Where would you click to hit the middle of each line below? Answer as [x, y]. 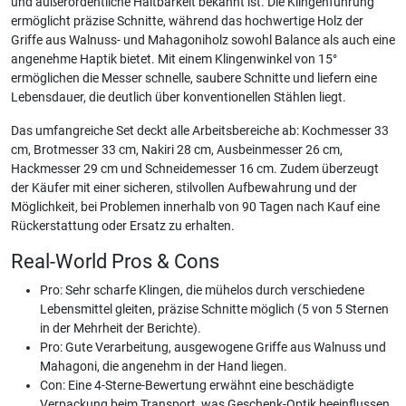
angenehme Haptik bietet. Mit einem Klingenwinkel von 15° [174, 59]
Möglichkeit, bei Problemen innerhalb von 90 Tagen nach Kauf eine [195, 207]
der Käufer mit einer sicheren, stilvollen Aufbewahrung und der [184, 188]
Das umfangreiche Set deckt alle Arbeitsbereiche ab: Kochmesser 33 [200, 131]
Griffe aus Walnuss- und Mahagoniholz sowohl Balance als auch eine [203, 40]
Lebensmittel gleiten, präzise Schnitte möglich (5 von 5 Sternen [214, 309]
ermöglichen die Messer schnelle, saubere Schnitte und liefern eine [194, 78]
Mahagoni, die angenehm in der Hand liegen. [164, 367]
